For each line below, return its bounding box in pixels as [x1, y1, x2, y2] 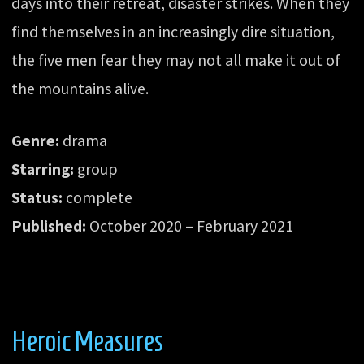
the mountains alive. [11, 78, 149, 98]
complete [63, 188, 133, 208]
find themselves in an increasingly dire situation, [11, 21, 336, 41]
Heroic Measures [11, 324, 164, 357]
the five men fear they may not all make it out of [11, 50, 341, 70]
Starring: [11, 159, 75, 180]
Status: [11, 188, 63, 208]
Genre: [11, 131, 60, 151]
